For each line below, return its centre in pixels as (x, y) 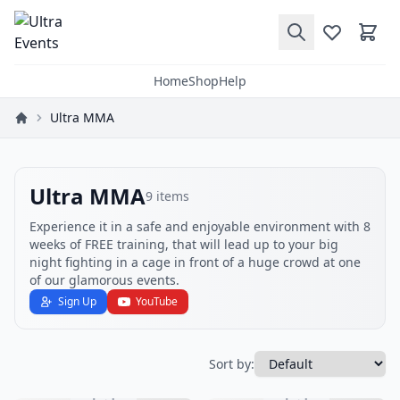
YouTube (157, 301)
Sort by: (232, 363)
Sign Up (77, 301)
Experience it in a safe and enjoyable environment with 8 (200, 226)
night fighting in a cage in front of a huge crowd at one (195, 262)
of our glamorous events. (104, 280)
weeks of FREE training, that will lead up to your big (184, 244)
